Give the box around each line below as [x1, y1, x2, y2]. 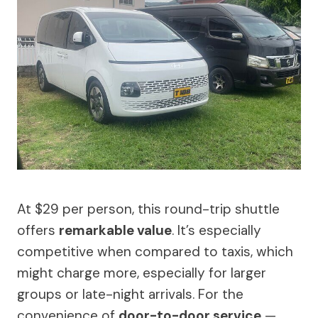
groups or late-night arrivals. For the [17, 285, 243, 304]
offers [17, 221, 59, 240]
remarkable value [59, 221, 172, 240]
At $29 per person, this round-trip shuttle [17, 200, 280, 219]
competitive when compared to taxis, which [17, 243, 293, 261]
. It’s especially [172, 221, 261, 240]
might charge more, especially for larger [17, 264, 266, 283]
